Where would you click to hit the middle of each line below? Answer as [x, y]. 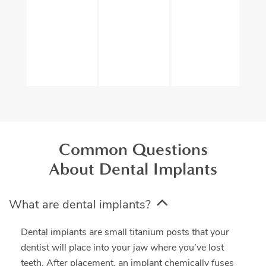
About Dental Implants [133, 169]
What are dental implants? [80, 204]
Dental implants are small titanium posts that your [125, 232]
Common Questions [133, 149]
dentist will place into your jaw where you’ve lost [122, 247]
